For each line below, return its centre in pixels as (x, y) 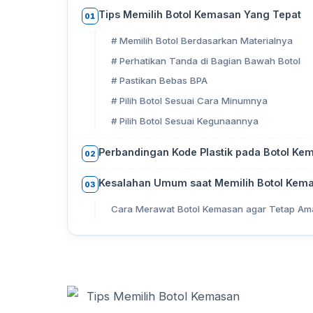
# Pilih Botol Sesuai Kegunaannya (184, 121)
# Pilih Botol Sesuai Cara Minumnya (189, 100)
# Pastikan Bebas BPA (159, 81)
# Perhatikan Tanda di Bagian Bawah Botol (205, 60)
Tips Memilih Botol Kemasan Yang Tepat (200, 14)
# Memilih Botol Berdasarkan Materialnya (202, 41)
